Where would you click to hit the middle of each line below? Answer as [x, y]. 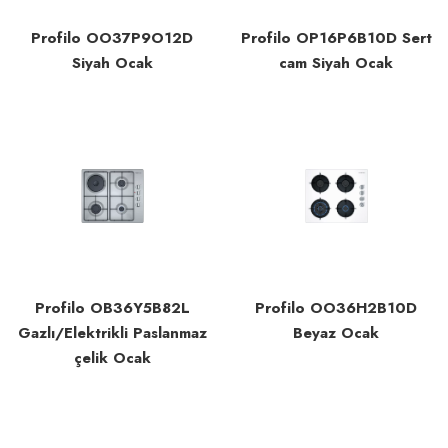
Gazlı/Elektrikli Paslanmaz [112, 333]
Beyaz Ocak [336, 333]
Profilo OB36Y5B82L [112, 308]
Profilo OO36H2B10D [336, 308]
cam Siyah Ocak [336, 63]
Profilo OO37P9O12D [112, 38]
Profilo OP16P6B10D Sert [336, 38]
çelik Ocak [112, 358]
